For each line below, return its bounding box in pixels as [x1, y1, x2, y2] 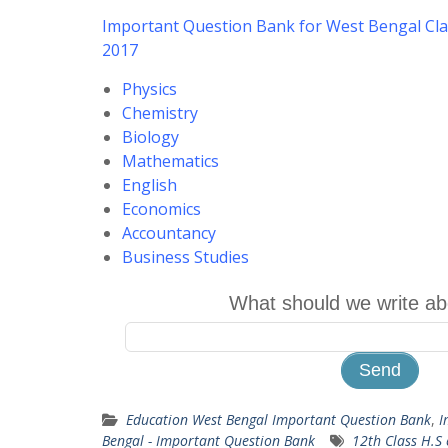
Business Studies [122, 245, 249, 268]
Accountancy [122, 221, 216, 244]
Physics [122, 77, 177, 100]
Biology [122, 125, 179, 148]
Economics [122, 197, 201, 220]
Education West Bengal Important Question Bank [126, 409, 431, 429]
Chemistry [122, 101, 198, 124]
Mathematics [122, 149, 219, 172]
